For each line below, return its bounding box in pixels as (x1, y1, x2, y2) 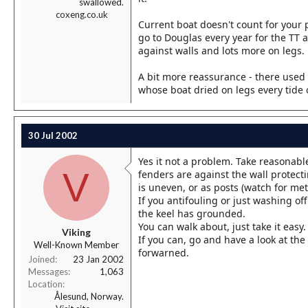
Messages (28, 266, 68, 277)
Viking (61, 226, 91, 238)
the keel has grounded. (138, 207, 245, 220)
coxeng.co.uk (56, 9, 108, 20)
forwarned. (138, 246, 189, 259)
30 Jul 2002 (28, 130, 78, 141)
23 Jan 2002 (73, 254, 124, 265)
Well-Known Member (33, 239, 119, 250)
